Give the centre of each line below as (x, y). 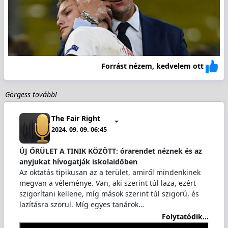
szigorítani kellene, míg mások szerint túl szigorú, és (109, 193)
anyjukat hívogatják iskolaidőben (78, 161)
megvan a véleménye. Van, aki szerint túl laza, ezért (107, 183)
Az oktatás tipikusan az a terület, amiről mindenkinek (110, 172)
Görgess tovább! (31, 94)
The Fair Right (76, 119)
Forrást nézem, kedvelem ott (153, 66)
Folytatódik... (186, 217)
